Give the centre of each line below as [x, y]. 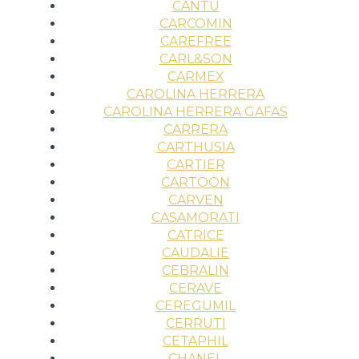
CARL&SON [196, 58]
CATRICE [196, 235]
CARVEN [196, 200]
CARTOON [196, 182]
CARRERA [196, 129]
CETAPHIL [196, 341]
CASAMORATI [196, 217]
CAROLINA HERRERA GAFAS [196, 111]
